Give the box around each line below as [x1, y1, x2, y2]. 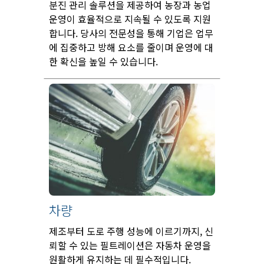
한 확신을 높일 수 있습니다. [49, 54, 158, 69]
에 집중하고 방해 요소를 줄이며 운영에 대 [49, 40, 213, 55]
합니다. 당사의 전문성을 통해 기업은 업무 [49, 26, 213, 41]
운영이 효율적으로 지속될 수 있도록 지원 [49, 12, 211, 27]
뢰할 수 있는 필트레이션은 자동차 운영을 [49, 237, 211, 252]
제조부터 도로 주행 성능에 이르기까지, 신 [49, 223, 213, 238]
